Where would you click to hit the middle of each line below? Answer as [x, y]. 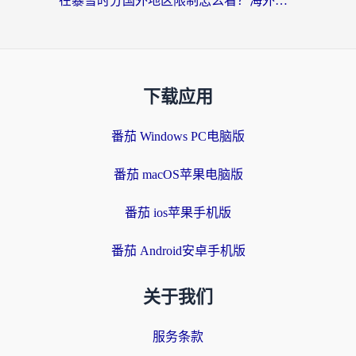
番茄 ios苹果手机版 [178, 213]
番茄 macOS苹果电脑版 [178, 175]
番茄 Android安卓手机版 [178, 251]
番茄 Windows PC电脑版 [178, 137]
